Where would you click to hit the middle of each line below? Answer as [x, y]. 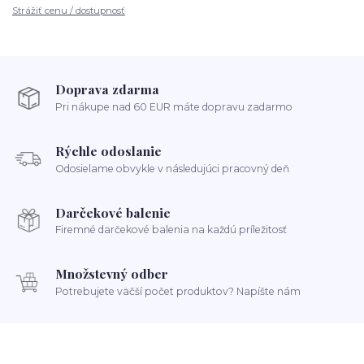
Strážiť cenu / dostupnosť [69, 10]
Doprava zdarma [108, 89]
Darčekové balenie [113, 212]
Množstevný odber [112, 274]
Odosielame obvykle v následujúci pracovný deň [173, 168]
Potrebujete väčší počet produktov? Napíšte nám [178, 291]
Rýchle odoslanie [109, 151]
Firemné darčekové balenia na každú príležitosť [171, 230]
